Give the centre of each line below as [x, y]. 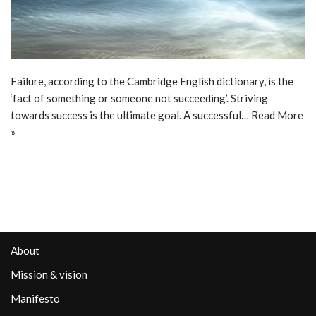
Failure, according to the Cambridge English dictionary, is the [152, 81]
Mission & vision [49, 275]
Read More [277, 115]
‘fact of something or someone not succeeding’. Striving [139, 98]
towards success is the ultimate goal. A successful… [131, 115]
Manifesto [35, 299]
